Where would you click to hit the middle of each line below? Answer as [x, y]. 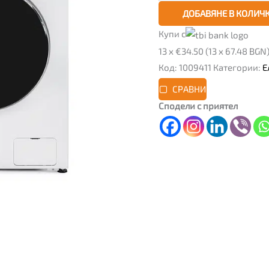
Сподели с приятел [198, 105]
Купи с [172, 33]
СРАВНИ [189, 89]
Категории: [238, 67]
